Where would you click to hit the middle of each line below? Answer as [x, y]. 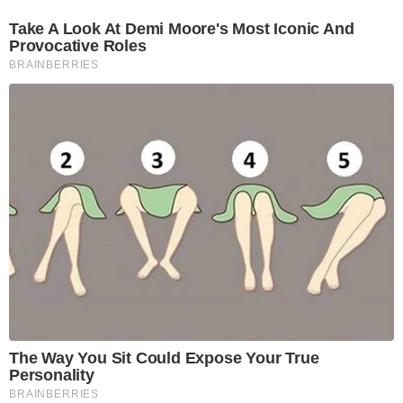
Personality [52, 375]
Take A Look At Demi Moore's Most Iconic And [182, 29]
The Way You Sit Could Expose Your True [164, 358]
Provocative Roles [78, 46]
